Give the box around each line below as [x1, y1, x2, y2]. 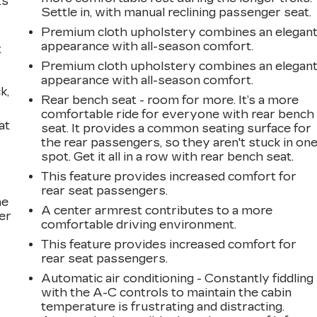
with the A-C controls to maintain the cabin [41, 285, 292, 299]
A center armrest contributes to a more [41, 203, 273, 217]
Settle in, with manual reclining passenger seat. [41, 5, 312, 19]
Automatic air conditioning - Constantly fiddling [41, 271, 314, 285]
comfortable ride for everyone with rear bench [41, 107, 315, 121]
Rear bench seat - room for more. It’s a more [41, 93, 299, 107]
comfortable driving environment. [41, 217, 237, 231]
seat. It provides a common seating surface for [41, 121, 312, 135]
